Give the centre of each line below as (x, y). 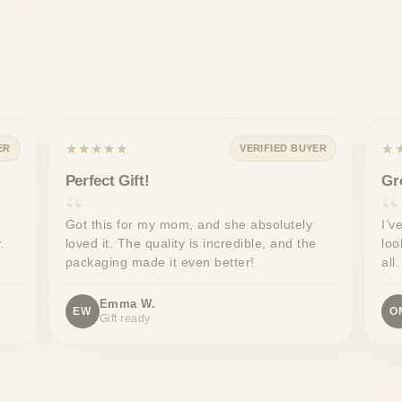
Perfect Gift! (107, 181)
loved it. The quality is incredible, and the (191, 244)
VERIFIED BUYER (284, 149)
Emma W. (127, 304)
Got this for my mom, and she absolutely (189, 225)
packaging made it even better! (160, 262)
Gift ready (125, 319)
